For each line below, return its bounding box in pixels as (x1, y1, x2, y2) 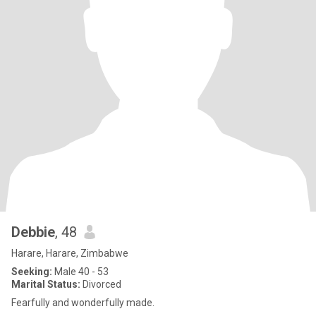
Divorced (80, 279, 121, 290)
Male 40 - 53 (52, 266, 109, 277)
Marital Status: (11, 279, 80, 290)
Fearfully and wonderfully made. (11, 297, 154, 308)
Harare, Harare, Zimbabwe (11, 248, 128, 259)
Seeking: (11, 266, 52, 277)
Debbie (11, 224, 55, 241)
